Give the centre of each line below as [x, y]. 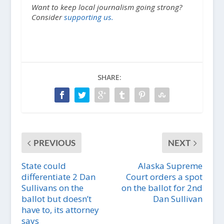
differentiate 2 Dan [58, 177]
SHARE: [109, 77]
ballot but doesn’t [56, 199]
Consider [47, 17]
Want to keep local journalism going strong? [107, 7]
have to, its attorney [60, 210]
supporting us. [88, 17]
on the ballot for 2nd [162, 188]
